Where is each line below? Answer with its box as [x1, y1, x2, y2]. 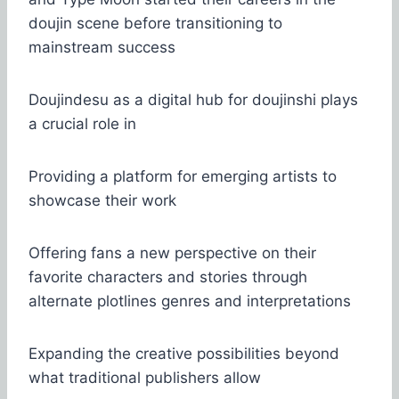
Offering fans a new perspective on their [28, 243, 316, 262]
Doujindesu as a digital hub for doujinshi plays [28, 90, 358, 109]
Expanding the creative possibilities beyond [28, 344, 339, 362]
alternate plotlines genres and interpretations [28, 291, 351, 310]
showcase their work [28, 191, 176, 209]
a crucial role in [28, 114, 136, 133]
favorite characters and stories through [28, 267, 307, 286]
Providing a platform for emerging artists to [28, 167, 337, 185]
